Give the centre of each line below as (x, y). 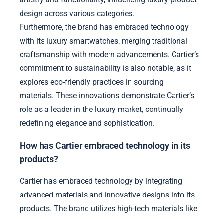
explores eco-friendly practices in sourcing (92, 82)
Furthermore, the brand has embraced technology (104, 27)
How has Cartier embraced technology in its (105, 145)
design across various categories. (77, 13)
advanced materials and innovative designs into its (107, 195)
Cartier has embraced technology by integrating (101, 181)
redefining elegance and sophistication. (87, 123)
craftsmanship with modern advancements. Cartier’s (109, 54)
